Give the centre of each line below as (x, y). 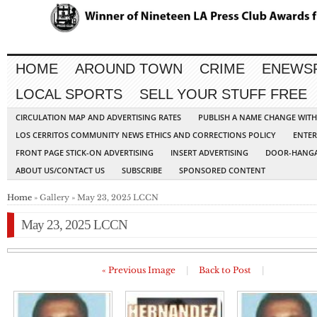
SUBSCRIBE (142, 171)
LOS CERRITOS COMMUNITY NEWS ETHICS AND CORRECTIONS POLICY (146, 135)
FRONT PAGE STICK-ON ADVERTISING (85, 153)
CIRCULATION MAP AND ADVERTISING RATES (98, 117)
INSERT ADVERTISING (209, 153)
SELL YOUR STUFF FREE (223, 94)
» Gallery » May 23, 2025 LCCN (95, 198)
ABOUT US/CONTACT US (60, 171)
